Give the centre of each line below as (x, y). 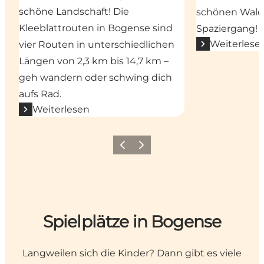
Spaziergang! (227, 28)
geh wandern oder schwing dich (95, 77)
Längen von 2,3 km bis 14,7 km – (94, 61)
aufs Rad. (40, 94)
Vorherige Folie (143, 148)
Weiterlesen (61, 109)
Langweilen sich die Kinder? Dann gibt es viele (132, 253)
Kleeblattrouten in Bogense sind (96, 28)
